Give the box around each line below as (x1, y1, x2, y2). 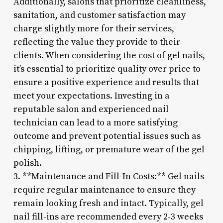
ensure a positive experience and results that (13, 76, 199, 88)
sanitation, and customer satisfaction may (13, 9, 186, 21)
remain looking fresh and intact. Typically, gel (13, 197, 204, 209)
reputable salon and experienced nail (13, 103, 169, 115)
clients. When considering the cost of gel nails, (13, 49, 205, 61)
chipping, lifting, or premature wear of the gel (13, 143, 205, 155)
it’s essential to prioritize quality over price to (13, 63, 201, 75)
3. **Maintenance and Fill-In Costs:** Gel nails (13, 170, 204, 182)
